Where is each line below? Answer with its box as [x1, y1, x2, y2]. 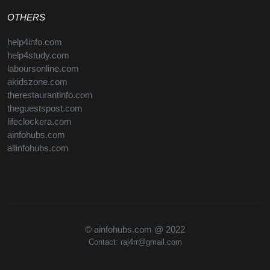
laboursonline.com [7, 63, 79, 74]
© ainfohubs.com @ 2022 [85, 224, 185, 234]
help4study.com [7, 50, 69, 60]
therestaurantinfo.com [7, 90, 93, 100]
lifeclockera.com [7, 116, 72, 127]
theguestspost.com [7, 103, 83, 113]
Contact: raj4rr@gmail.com [88, 237, 182, 246]
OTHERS [7, 13, 45, 23]
